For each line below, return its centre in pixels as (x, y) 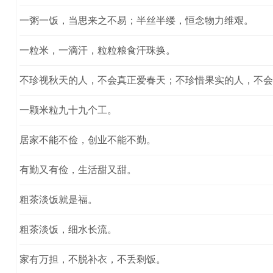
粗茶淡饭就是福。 (58, 199)
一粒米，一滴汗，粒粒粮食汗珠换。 (97, 50)
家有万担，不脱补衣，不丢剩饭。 (92, 259)
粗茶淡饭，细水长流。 (68, 229)
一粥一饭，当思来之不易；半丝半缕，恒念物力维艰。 (136, 20)
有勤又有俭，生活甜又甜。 (78, 169)
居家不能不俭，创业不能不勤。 (87, 140)
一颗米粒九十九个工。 (68, 110)
